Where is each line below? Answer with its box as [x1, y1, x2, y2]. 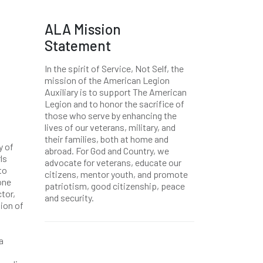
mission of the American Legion [45, 75, 170, 86]
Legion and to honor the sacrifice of [45, 98, 184, 109]
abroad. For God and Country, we [45, 145, 169, 156]
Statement [45, 37, 111, 54]
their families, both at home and [45, 133, 168, 144]
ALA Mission [45, 21, 121, 38]
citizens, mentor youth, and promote [45, 168, 188, 180]
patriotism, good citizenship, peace [45, 180, 185, 191]
